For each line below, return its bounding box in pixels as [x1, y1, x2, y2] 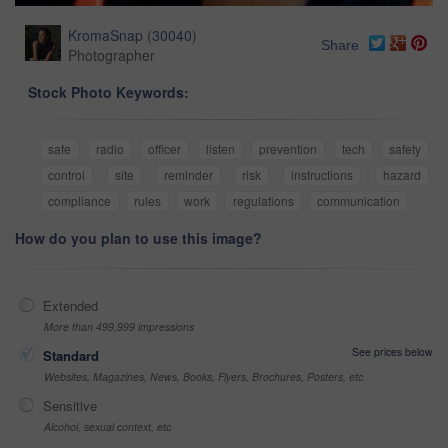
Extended [43, 295, 98, 315]
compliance [48, 191, 111, 209]
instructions [291, 165, 354, 183]
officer [148, 139, 181, 157]
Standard [43, 345, 99, 365]
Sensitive [43, 395, 97, 415]
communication [317, 191, 400, 209]
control [48, 165, 85, 183]
